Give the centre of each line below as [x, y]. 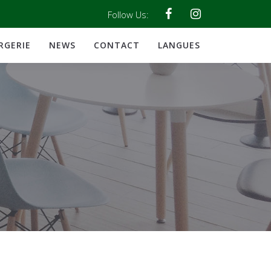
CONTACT [117, 45]
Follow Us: [128, 15]
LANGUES [179, 45]
